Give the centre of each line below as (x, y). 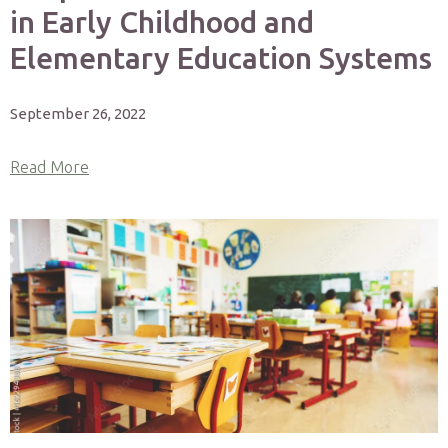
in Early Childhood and (162, 22)
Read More (49, 167)
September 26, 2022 (78, 113)
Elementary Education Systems (221, 58)
